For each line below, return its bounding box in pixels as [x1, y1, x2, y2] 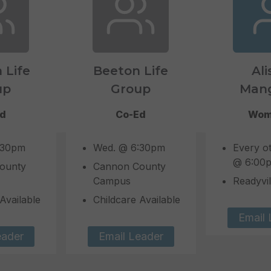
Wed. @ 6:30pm [93, 142, 165, 154]
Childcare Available [93, 194, 180, 206]
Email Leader [98, 230, 163, 243]
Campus [93, 175, 131, 187]
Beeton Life [93, 64, 169, 78]
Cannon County [93, 160, 166, 172]
